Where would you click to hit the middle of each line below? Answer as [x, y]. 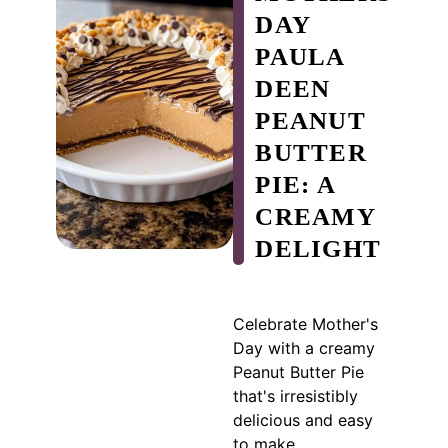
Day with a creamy [304, 348]
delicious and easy [303, 420]
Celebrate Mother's [305, 324]
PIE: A [295, 185]
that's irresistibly [295, 396]
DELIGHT [318, 249]
